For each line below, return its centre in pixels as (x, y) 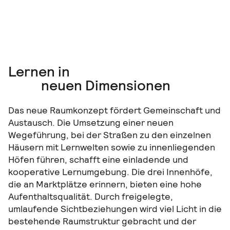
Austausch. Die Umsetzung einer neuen (91, 123)
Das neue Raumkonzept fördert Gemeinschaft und (114, 110)
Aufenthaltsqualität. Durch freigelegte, (91, 197)
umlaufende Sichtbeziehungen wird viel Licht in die (115, 209)
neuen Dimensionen (106, 86)
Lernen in (39, 71)
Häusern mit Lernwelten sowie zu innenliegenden (112, 147)
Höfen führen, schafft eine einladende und (98, 160)
